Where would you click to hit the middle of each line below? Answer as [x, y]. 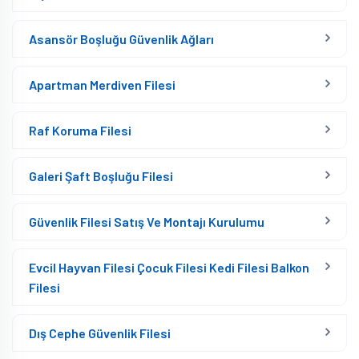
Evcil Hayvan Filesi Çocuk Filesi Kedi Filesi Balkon [169, 267]
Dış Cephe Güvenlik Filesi [100, 333]
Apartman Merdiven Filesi [102, 85]
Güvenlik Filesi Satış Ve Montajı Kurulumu [147, 222]
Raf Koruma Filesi [80, 130]
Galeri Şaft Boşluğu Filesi [101, 176]
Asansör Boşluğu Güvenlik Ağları [121, 39]
